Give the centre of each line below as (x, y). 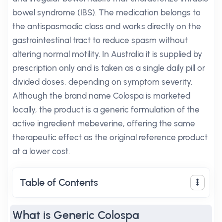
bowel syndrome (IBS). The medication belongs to (107, 12)
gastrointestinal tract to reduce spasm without (100, 40)
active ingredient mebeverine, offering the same (104, 123)
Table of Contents (59, 182)
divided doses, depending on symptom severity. (102, 82)
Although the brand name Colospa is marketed (101, 96)
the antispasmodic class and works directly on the (107, 26)
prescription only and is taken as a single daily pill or (109, 68)
